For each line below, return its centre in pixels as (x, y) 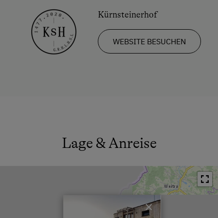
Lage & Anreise (109, 143)
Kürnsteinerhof (127, 15)
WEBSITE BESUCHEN (149, 42)
